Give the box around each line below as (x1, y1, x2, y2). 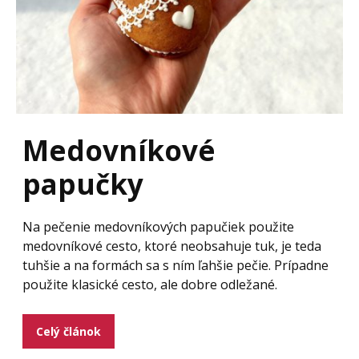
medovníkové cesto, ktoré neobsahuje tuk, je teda (22, 237, 321, 255)
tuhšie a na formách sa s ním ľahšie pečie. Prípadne (22, 256, 329, 274)
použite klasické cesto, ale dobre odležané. (22, 276, 290, 293)
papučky (22, 165, 143, 203)
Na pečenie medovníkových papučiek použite (22, 218, 294, 236)
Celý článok (35, 324, 101, 339)
